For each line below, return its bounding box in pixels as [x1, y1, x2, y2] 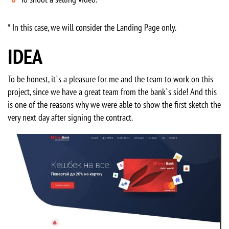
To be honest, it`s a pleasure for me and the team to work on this [8, 73, 213, 85]
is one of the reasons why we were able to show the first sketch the [8, 99, 221, 111]
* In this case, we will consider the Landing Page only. [8, 21, 176, 34]
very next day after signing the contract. [8, 111, 133, 124]
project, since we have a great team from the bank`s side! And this [8, 86, 217, 98]
